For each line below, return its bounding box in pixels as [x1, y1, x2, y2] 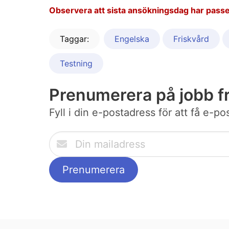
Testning [60, 58, 93, 69]
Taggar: [60, 34, 89, 44]
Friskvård [173, 34, 209, 44]
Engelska [114, 34, 149, 44]
